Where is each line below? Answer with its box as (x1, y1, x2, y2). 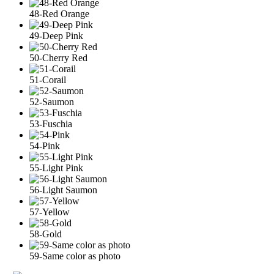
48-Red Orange (29, 9, 89, 20)
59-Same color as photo (29, 251, 120, 262)
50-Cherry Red (29, 53, 87, 64)
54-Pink (29, 141, 60, 152)
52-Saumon (29, 97, 74, 108)
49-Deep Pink (29, 31, 83, 42)
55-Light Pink (29, 163, 83, 174)
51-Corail (29, 75, 66, 86)
